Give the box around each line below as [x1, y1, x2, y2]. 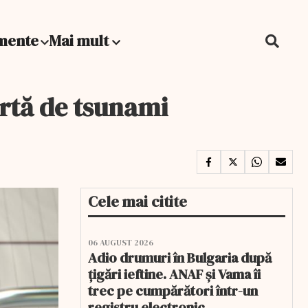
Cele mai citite [88, 191, 187, 212]
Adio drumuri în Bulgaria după [88, 248, 272, 267]
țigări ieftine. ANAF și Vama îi [88, 265, 261, 284]
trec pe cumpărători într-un [88, 281, 258, 300]
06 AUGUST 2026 [88, 237, 153, 248]
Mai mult [49, 30, 112, 51]
